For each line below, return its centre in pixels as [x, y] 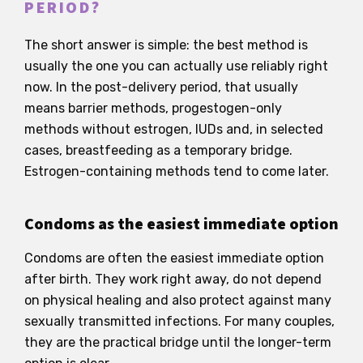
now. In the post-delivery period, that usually [161, 87]
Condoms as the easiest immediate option [181, 224]
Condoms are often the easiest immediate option [174, 258]
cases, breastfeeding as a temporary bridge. [158, 150]
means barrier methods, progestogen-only [153, 108]
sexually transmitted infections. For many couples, [179, 321]
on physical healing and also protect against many [178, 300]
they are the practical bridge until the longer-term [178, 342]
